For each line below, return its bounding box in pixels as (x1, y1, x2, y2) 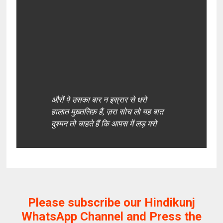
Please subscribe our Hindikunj (27, 196, 195, 210)
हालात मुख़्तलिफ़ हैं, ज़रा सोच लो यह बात (51, 107, 164, 116)
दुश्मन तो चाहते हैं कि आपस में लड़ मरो (51, 119, 157, 128)
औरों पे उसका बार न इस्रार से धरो (51, 95, 147, 105)
